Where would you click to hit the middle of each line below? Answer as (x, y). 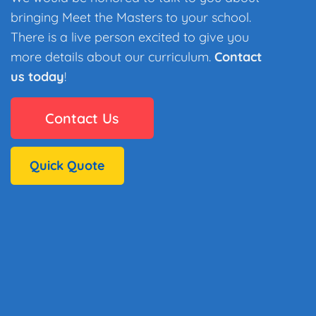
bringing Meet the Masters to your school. (130, 18)
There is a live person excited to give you (129, 37)
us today (37, 77)
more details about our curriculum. (112, 57)
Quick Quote (67, 165)
